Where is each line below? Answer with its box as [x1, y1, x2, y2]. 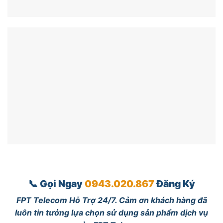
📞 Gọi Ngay [28, 177, 85, 190]
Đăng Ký [156, 177, 195, 190]
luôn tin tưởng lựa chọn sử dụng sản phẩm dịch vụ [15, 208, 208, 218]
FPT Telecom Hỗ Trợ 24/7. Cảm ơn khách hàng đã [16, 195, 207, 206]
